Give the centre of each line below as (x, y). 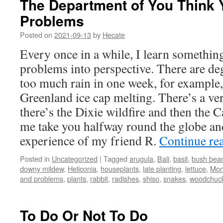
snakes (174, 178)
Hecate (114, 35)
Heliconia (82, 168)
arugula (141, 159)
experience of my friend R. (90, 140)
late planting (162, 168)
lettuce (196, 168)
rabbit (99, 178)
